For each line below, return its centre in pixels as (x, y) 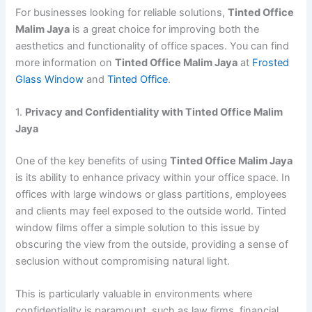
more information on (65, 62)
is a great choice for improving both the (165, 29)
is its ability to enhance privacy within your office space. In (153, 177)
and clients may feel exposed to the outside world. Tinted (151, 211)
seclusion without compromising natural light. (123, 261)
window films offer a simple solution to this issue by (138, 227)
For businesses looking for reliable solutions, (122, 12)
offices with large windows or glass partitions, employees (151, 194)
